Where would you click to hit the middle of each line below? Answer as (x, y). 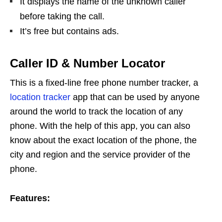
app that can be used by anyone (135, 97)
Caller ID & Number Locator (87, 63)
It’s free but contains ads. (69, 31)
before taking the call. (62, 16)
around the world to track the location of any (96, 111)
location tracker (40, 97)
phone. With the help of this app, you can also (100, 126)
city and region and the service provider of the (100, 154)
